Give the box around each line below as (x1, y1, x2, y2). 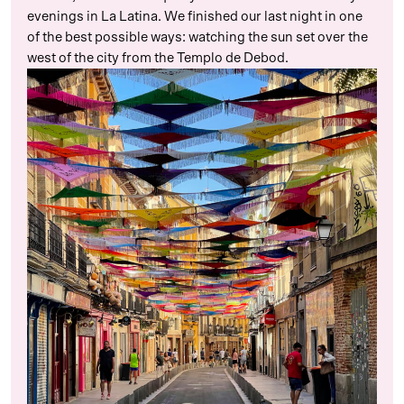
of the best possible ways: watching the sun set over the (27, 30, 368, 44)
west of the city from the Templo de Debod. (27, 50, 289, 65)
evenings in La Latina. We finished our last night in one (27, 9, 363, 23)
